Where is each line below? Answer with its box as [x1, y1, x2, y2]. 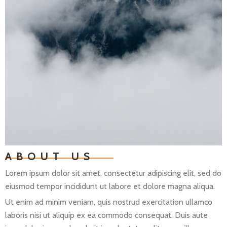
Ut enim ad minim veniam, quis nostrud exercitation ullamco [5, 197, 212, 207]
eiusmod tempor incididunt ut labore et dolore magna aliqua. [5, 181, 215, 191]
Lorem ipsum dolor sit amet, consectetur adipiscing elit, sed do [5, 168, 221, 178]
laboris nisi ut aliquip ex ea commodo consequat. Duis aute [5, 210, 208, 220]
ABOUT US [5, 150, 94, 163]
